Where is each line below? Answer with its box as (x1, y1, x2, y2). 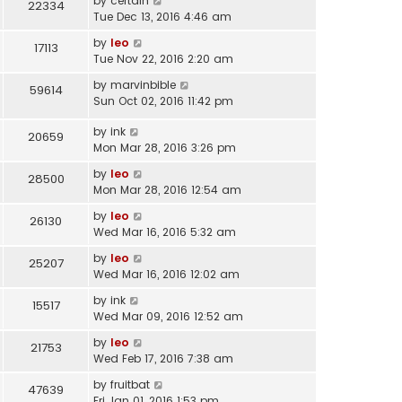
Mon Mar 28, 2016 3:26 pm (93, 140, 236, 156)
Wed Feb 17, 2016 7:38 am (93, 351, 233, 367)
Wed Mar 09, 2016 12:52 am (93, 309, 243, 325)
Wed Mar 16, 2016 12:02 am (93, 267, 240, 283)
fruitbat (110, 377, 150, 393)
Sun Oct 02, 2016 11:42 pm (93, 92, 233, 109)
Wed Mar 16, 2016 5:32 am (93, 224, 236, 240)
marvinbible (110, 76, 176, 92)
